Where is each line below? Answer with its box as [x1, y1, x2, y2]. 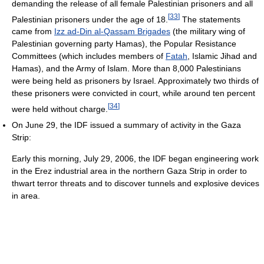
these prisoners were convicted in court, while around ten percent [12, 88, 255, 98]
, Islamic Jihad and [187, 51, 257, 61]
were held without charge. [12, 104, 108, 114]
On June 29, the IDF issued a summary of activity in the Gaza [12, 120, 241, 130]
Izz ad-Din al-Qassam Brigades [54, 27, 170, 37]
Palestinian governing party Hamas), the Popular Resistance [12, 39, 236, 49]
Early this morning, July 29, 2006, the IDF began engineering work [12, 154, 259, 164]
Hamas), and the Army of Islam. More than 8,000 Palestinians [12, 64, 241, 74]
